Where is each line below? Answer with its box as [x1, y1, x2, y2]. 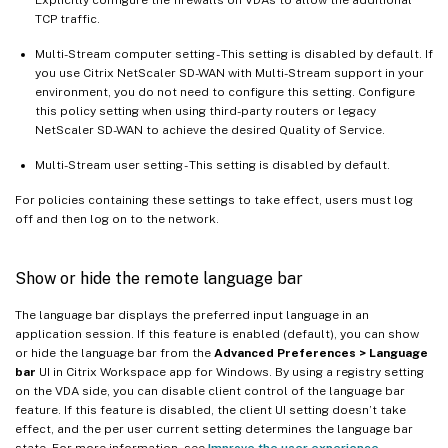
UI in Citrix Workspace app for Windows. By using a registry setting [36, 364, 424, 379]
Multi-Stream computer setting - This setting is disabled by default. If [35, 46, 433, 61]
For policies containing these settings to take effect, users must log [15, 192, 413, 207]
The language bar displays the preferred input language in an [15, 307, 369, 322]
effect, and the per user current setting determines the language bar [15, 421, 413, 436]
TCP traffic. [35, 11, 100, 26]
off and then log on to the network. [15, 211, 219, 226]
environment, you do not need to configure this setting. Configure [35, 84, 415, 99]
